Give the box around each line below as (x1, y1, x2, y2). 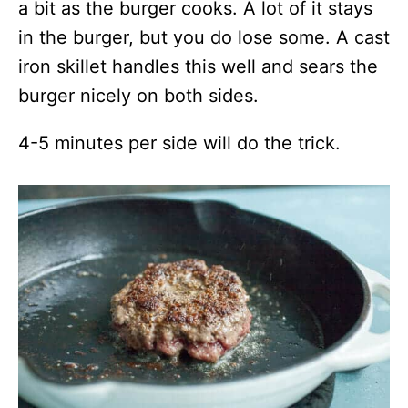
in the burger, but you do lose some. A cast (18, 26, 390, 48)
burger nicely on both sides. (18, 85, 259, 107)
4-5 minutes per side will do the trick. (18, 132, 341, 154)
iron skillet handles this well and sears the (18, 56, 378, 77)
